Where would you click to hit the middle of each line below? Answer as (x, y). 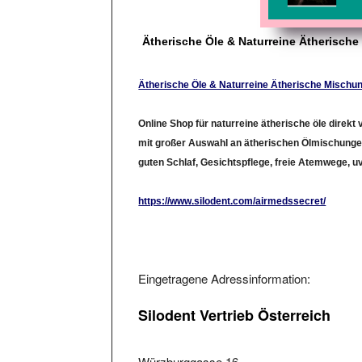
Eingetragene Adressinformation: (225, 263)
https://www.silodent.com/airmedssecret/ (232, 186)
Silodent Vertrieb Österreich (235, 300)
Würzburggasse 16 (189, 347)
